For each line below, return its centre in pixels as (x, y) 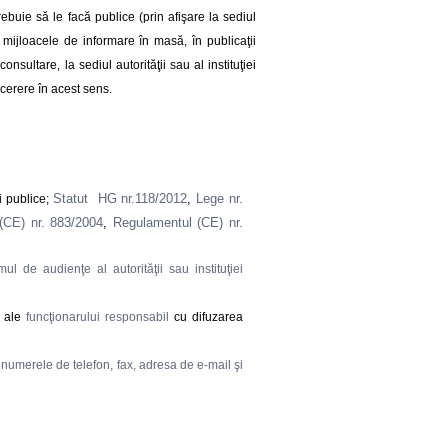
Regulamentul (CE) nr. (178, 222)
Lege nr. (219, 198)
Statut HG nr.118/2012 (120, 198)
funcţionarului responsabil (98, 316)
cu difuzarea (206, 316)
